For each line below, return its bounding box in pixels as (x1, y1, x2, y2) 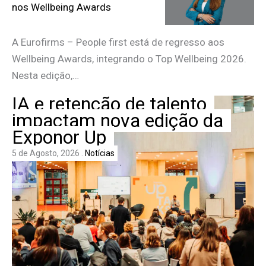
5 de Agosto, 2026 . (12, 148, 85, 158)
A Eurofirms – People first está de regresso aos (12, 36, 224, 48)
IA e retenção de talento (12, 92, 207, 115)
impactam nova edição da (12, 109, 223, 132)
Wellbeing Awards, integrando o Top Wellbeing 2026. (12, 52, 246, 65)
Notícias (85, 148, 115, 158)
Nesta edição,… (12, 69, 79, 81)
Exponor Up (12, 125, 106, 148)
